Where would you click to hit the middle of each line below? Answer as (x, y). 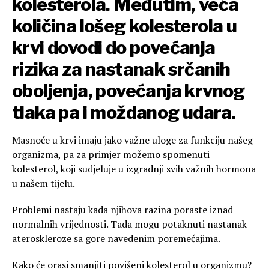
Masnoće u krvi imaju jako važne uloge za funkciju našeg (132, 140)
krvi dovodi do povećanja (114, 48)
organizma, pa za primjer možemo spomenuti (111, 155)
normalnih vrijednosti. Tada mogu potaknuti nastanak (129, 224)
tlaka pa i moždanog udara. (124, 113)
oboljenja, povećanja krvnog (128, 91)
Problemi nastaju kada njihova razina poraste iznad (122, 210)
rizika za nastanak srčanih (121, 69)
